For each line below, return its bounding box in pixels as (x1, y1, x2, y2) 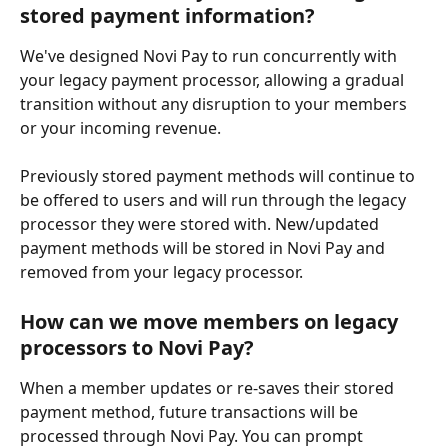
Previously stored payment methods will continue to (20, 165, 419, 188)
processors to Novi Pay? (20, 333, 254, 361)
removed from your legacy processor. (20, 261, 303, 284)
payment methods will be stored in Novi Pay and (20, 237, 389, 260)
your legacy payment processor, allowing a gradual (20, 68, 408, 91)
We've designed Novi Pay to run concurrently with (20, 44, 401, 67)
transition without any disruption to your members (20, 92, 411, 115)
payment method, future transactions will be (20, 400, 362, 423)
